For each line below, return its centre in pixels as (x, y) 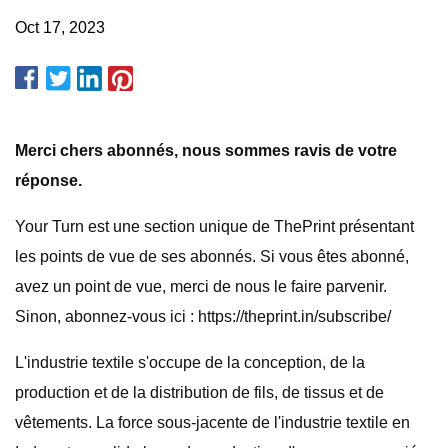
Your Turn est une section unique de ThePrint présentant (214, 226)
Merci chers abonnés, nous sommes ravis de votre (206, 150)
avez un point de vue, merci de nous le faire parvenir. (201, 286)
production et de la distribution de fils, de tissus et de (199, 392)
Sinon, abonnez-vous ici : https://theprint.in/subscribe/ (203, 316)
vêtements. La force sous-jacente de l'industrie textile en (212, 422)
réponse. (48, 180)
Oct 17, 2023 (60, 27)
